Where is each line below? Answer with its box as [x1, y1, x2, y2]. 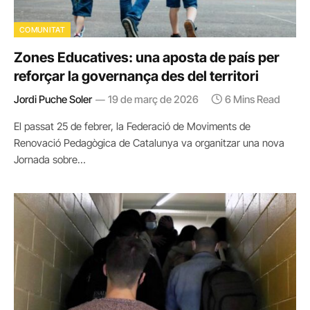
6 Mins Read [225, 92, 280, 106]
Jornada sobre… [14, 152, 86, 166]
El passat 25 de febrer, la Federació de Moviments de [14, 119, 250, 133]
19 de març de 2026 [108, 92, 199, 106]
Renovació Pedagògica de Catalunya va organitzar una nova [14, 136, 284, 149]
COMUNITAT [19, 24, 65, 35]
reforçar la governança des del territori [14, 67, 259, 84]
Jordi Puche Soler [14, 92, 92, 106]
